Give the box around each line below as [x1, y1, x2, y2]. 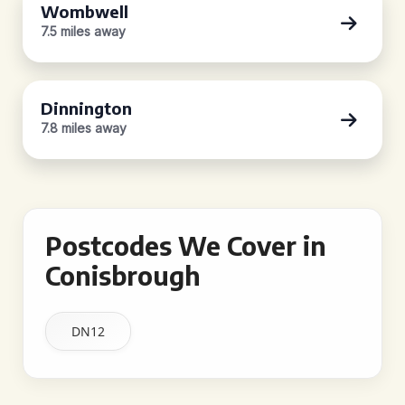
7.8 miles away [41, 120, 127, 136]
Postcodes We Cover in [45, 230, 326, 261]
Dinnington [41, 98, 132, 118]
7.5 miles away [41, 24, 126, 39]
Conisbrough [45, 259, 201, 291]
